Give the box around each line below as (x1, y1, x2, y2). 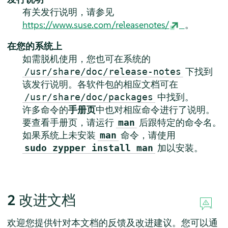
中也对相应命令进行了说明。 (95, 103, 215, 116)
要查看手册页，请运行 (22, 116, 116, 128)
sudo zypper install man (24, 142, 153, 153)
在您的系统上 (7, 40, 62, 52)
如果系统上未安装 (22, 129, 98, 141)
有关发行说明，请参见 (22, 6, 114, 18)
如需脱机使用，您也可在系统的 (22, 52, 151, 65)
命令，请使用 (118, 129, 176, 141)
